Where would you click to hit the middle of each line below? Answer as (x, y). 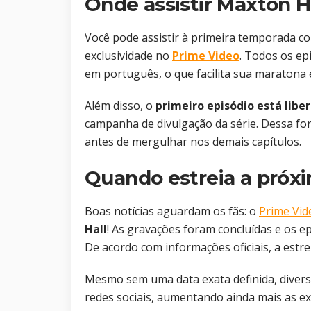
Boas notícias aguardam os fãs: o (172, 211)
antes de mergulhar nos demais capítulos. (193, 142)
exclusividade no (128, 56)
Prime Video (206, 56)
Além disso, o (120, 106)
